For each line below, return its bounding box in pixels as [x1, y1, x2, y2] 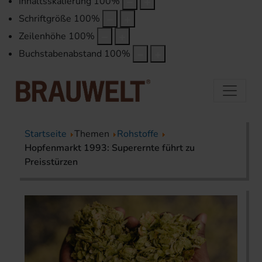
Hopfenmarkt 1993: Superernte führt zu [25, 141, 195, 154]
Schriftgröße [19, 12, 71, 26]
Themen [74, 127, 112, 140]
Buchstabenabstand [19, 47, 102, 61]
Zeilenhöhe [19, 30, 66, 43]
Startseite [25, 127, 67, 140]
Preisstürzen [25, 155, 78, 168]
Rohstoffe [117, 127, 158, 140]
